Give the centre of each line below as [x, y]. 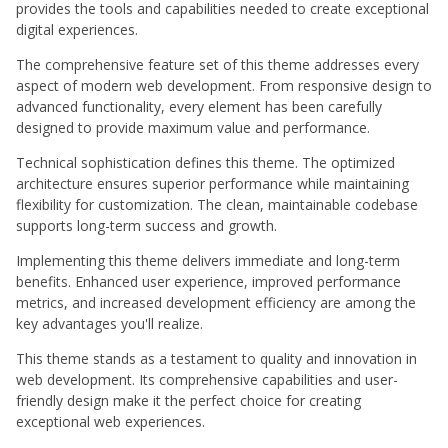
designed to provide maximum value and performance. [193, 128]
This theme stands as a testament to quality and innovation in [216, 359]
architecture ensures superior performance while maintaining [212, 184]
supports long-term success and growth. [146, 226]
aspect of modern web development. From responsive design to [224, 86]
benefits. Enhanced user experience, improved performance [208, 282]
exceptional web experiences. [110, 422]
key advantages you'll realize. [109, 324]
